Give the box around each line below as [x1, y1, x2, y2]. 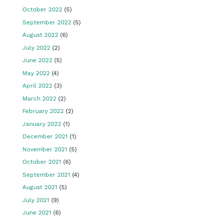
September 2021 [22, 171, 70, 178]
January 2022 [22, 120, 61, 127]
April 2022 [22, 82, 52, 89]
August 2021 [22, 184, 57, 191]
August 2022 [22, 31, 58, 38]
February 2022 [22, 108, 64, 114]
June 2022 [22, 57, 52, 64]
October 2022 [22, 6, 62, 13]
